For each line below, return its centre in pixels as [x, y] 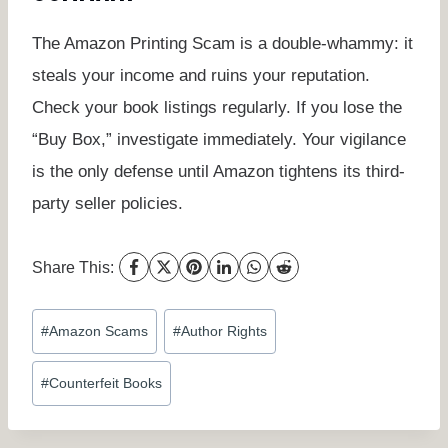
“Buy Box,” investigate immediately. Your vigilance [219, 139]
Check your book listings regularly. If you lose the [217, 107]
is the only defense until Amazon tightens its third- [218, 171]
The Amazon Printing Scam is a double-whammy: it [222, 43]
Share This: [73, 267]
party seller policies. [107, 203]
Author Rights [224, 331]
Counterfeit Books [106, 383]
